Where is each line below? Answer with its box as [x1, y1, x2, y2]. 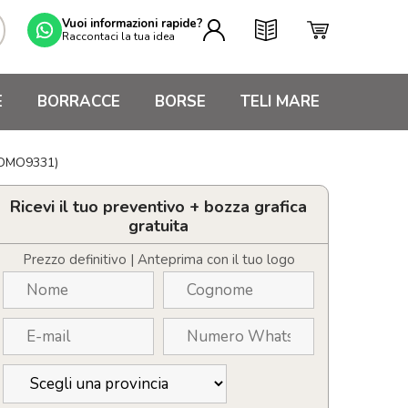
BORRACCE [37, 91, 120, 112]
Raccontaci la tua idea [62, 28, 175, 44]
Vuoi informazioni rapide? [62, 15, 203, 32]
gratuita [128, 215, 189, 237]
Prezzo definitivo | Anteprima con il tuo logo [22, 250, 295, 269]
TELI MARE [240, 91, 320, 112]
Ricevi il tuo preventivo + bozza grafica [10, 196, 307, 218]
